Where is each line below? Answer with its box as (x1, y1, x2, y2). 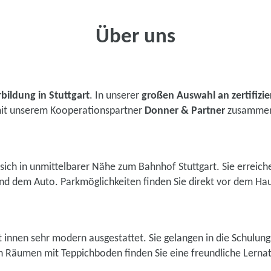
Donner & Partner (145, 105, 225, 117)
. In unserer (90, 90, 142, 102)
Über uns (96, 27, 175, 48)
